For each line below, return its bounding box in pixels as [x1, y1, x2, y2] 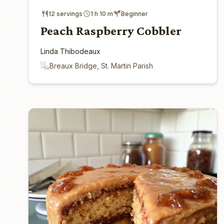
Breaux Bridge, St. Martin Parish [49, 61, 153, 70]
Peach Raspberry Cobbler [40, 23, 181, 38]
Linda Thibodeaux [40, 46, 100, 55]
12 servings [48, 9, 82, 17]
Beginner [121, 9, 148, 17]
